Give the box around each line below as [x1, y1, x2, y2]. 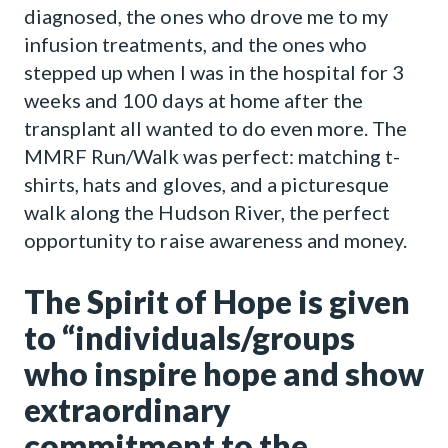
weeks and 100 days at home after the [24, 88, 364, 112]
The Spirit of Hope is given [24, 282, 410, 321]
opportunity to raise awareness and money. [24, 228, 408, 252]
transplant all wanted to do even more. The [24, 116, 408, 140]
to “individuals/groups [24, 318, 355, 357]
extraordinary [24, 390, 231, 429]
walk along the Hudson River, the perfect [24, 200, 391, 224]
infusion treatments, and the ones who [24, 32, 368, 56]
